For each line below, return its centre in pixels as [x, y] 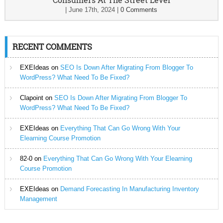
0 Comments [139, 10]
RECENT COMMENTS [52, 47]
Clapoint [31, 98]
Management [38, 199]
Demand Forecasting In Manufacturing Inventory [129, 189]
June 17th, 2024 [92, 10]
